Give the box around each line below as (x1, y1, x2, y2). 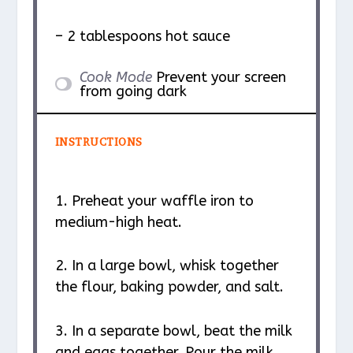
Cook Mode (79, 68, 152, 86)
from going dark (79, 82, 187, 100)
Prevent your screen (155, 68, 286, 86)
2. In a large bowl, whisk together (54, 257, 279, 275)
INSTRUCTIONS (54, 135, 143, 149)
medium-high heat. (54, 213, 182, 231)
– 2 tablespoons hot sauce (54, 27, 230, 45)
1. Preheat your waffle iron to (54, 191, 254, 210)
